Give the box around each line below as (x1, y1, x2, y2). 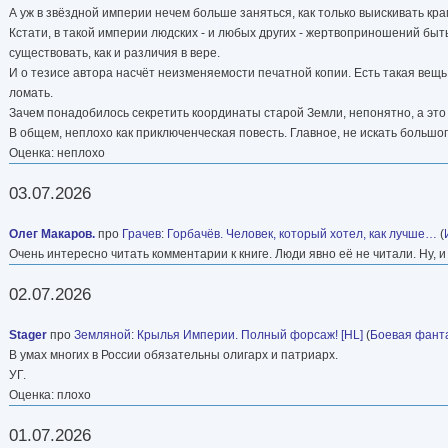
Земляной (74, 327, 131, 342)
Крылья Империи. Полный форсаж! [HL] (137, 327, 363, 342)
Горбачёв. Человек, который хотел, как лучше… (167, 226, 437, 241)
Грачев (122, 226, 161, 241)
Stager (9, 327, 47, 342)
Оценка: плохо (9, 387, 91, 402)
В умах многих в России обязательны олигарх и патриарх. (9, 347, 338, 362)
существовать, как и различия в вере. (9, 45, 220, 60)
